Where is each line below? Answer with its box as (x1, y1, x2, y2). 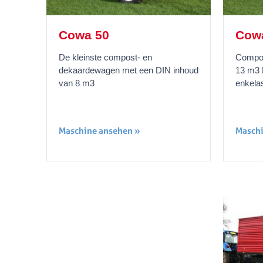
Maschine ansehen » (59, 124, 141, 136)
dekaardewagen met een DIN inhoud (59, 65, 199, 75)
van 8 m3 (59, 77, 95, 88)
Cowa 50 (59, 28, 110, 42)
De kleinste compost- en (59, 52, 153, 62)
